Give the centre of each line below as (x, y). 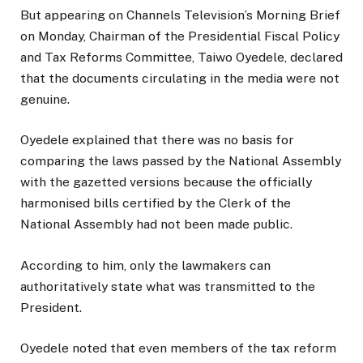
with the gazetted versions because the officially (166, 182)
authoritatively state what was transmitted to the (168, 286)
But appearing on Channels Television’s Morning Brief (180, 15)
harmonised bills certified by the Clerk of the (156, 203)
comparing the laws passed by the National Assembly (181, 161)
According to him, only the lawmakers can (145, 265)
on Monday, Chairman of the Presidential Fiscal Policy (180, 36)
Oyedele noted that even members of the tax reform (178, 348)
